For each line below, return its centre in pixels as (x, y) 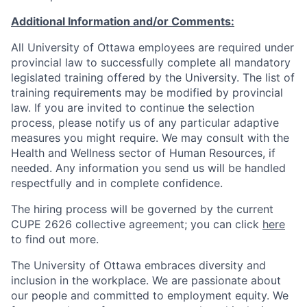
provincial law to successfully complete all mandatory (151, 62)
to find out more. (55, 239)
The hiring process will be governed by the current (142, 209)
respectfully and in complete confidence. (117, 183)
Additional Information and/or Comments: (123, 21)
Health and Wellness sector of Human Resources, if (143, 153)
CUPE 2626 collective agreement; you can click (137, 224)
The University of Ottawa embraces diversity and (138, 265)
